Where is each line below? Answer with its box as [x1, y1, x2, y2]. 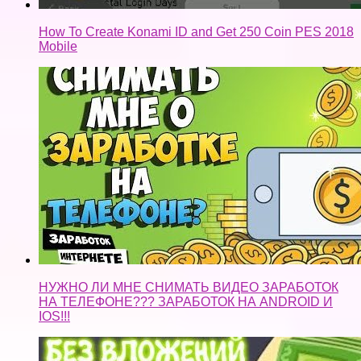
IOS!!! [39, 309, 70, 323]
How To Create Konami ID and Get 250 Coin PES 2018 [39, 24, 354, 39]
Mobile [39, 39, 77, 53]
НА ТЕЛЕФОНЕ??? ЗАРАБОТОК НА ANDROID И [39, 294, 333, 309]
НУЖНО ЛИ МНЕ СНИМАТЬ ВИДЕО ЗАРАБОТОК [39, 280, 338, 294]
